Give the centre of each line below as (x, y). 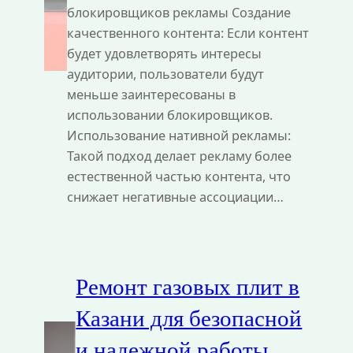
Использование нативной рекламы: (178, 136)
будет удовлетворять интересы (164, 54)
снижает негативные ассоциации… (175, 197)
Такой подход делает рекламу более (179, 156)
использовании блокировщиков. (169, 115)
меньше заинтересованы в (151, 95)
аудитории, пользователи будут (165, 74)
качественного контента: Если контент (188, 33)
